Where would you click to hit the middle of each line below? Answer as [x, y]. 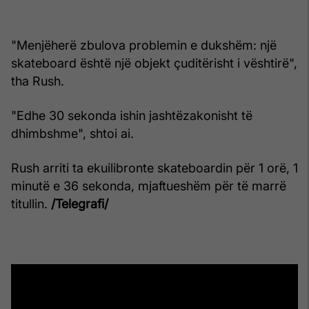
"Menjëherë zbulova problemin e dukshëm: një [144, 45]
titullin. [31, 203]
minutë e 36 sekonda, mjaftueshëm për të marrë [149, 186]
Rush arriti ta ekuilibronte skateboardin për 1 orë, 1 [154, 168]
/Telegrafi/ [80, 203]
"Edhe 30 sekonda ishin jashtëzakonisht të [132, 115]
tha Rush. [38, 81]
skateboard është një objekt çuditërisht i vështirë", [154, 63]
